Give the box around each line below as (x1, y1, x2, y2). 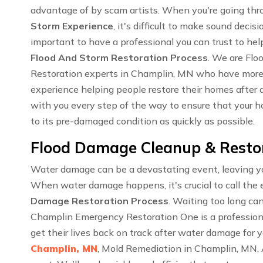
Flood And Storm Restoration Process (31, 52, 208, 64)
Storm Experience (31, 20, 113, 32)
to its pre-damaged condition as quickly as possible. (31, 115, 255, 127)
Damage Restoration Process (31, 195, 168, 207)
